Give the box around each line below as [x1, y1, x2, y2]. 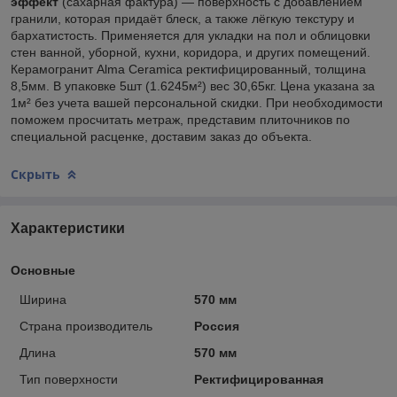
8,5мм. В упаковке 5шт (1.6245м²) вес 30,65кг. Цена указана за [11, 78, 375, 93]
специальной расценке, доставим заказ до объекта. [11, 128, 315, 144]
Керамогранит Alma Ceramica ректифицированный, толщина [11, 61, 366, 76]
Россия [193, 318, 239, 333]
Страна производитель [19, 318, 152, 333]
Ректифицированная [193, 371, 323, 386]
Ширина [19, 292, 66, 307]
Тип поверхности [19, 371, 118, 386]
